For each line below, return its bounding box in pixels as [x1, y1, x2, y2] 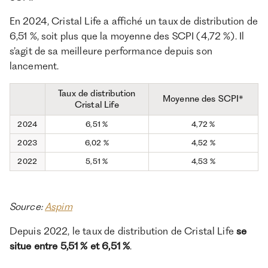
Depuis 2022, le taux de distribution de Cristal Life [9, 225, 237, 237]
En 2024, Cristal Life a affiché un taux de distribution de [9, 15, 258, 28]
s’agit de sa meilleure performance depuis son [9, 45, 212, 57]
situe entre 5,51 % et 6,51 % [9, 240, 130, 252]
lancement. [9, 60, 59, 72]
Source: [9, 200, 45, 213]
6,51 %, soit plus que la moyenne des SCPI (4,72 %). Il [9, 30, 245, 42]
